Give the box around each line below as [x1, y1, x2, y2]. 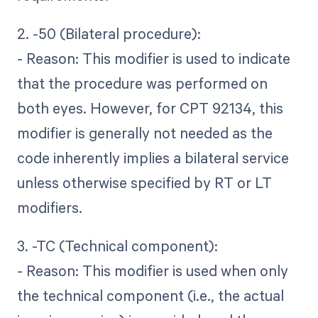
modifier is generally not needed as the [16, 122, 273, 143]
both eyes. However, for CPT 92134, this [16, 97, 283, 118]
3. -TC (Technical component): [16, 236, 218, 256]
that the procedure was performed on [16, 72, 268, 93]
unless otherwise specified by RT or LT [16, 172, 272, 192]
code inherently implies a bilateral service [16, 147, 289, 168]
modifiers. [16, 197, 82, 217]
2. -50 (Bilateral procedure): [16, 23, 201, 43]
